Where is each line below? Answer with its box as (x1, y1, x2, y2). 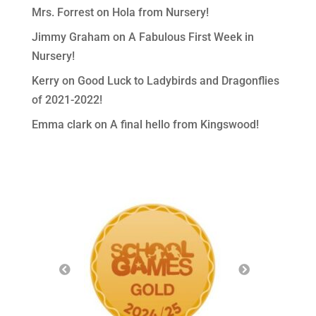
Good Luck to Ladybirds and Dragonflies (77, 73, 279, 87)
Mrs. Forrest (31, 5, 94, 19)
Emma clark (31, 117, 92, 131)
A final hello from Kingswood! (109, 117, 259, 131)
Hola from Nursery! (111, 5, 209, 19)
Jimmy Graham (31, 30, 110, 44)
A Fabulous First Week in (128, 30, 254, 44)
